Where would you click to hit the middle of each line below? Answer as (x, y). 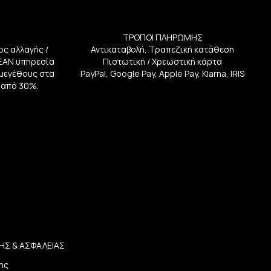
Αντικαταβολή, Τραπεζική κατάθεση (163, 49)
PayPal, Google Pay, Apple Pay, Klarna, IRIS (163, 73)
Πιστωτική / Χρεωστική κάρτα (163, 61)
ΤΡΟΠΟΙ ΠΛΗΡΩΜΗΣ (162, 37)
